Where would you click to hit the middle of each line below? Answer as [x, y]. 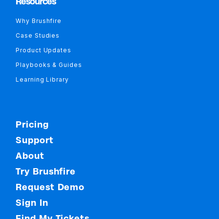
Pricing [32, 124]
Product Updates [44, 50]
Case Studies [38, 35]
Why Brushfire [39, 21]
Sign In [32, 202]
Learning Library [42, 79]
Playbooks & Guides [49, 65]
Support [35, 140]
